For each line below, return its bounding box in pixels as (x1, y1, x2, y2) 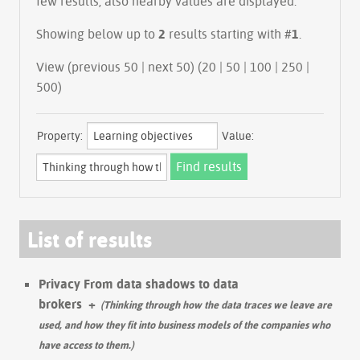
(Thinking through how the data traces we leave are (100, 297, 332, 311)
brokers (39, 295, 82, 312)
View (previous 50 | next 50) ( (148, 58, 202, 75)
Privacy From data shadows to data (39, 275, 239, 292)
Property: (37, 128, 83, 143)
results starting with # (166, 25, 292, 42)
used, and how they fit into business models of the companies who (39, 317, 330, 331)
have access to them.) (39, 337, 134, 351)
